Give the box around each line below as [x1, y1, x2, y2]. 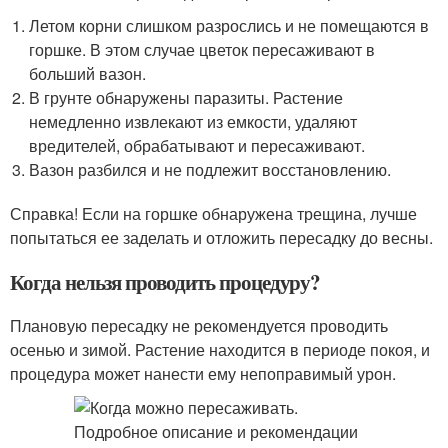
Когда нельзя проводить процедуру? [10, 267, 321, 297]
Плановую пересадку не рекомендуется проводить [10, 314, 388, 337]
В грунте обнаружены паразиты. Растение [29, 86, 344, 109]
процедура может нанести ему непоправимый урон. [10, 362, 396, 385]
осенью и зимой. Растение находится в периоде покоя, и [10, 338, 430, 361]
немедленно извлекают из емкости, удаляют [29, 110, 358, 133]
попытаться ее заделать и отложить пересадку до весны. [10, 226, 433, 249]
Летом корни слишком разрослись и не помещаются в [29, 14, 430, 37]
